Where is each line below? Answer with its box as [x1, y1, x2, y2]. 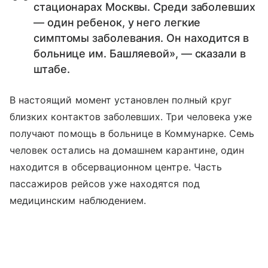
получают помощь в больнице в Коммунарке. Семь [10, 127, 255, 139]
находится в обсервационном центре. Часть [10, 161, 222, 173]
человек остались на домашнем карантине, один [10, 144, 245, 156]
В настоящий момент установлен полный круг [10, 94, 232, 106]
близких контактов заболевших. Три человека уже [10, 111, 252, 123]
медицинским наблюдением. [10, 194, 147, 206]
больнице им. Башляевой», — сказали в [33, 47, 246, 60]
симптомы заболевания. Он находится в [33, 32, 249, 44]
